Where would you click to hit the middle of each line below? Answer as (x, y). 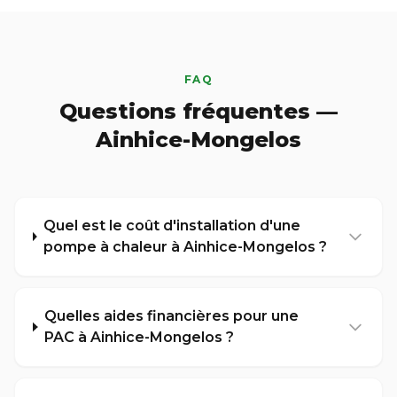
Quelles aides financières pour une (172, 316)
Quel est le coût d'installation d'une (171, 226)
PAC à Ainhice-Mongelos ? (140, 337)
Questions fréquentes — (198, 111)
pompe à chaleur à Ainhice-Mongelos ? (185, 247)
